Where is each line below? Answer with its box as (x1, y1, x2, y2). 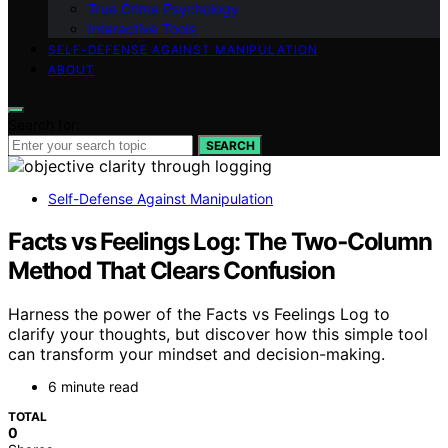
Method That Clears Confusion (8, 255, 335, 285)
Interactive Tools (88, 19, 196, 37)
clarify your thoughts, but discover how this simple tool (8, 324, 428, 345)
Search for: (8, 115, 80, 133)
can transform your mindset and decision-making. (8, 344, 385, 365)
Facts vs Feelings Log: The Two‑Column (8, 226, 432, 256)
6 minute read (48, 378, 139, 396)
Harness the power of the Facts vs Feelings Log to (8, 304, 390, 325)
